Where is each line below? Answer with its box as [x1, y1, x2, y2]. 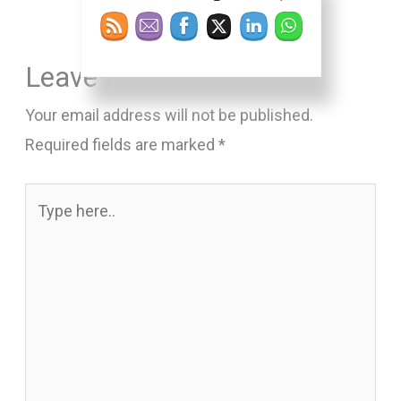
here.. [23, 217, 64, 236]
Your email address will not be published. [24, 105, 313, 124]
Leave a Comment [24, 60, 248, 94]
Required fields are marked [24, 134, 218, 154]
